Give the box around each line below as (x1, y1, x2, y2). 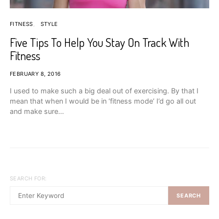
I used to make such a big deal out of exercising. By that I (10, 87, 198, 95)
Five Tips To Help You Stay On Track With (10, 35, 189, 50)
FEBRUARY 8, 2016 (10, 70, 61, 78)
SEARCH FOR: (10, 175, 47, 182)
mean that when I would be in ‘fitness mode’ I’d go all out (10, 97, 196, 106)
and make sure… (10, 107, 64, 116)
